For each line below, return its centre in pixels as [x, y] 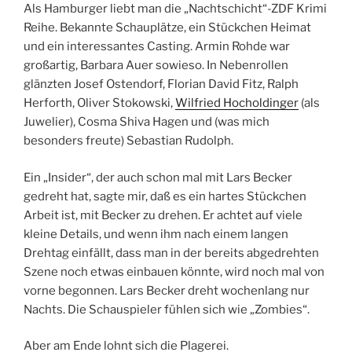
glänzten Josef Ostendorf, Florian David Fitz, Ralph [161, 84]
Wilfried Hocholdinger [237, 103]
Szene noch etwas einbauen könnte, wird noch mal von [174, 271]
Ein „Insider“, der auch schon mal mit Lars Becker [158, 177]
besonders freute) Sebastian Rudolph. [128, 141]
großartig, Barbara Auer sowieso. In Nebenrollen [156, 66]
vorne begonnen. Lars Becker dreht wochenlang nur [167, 290]
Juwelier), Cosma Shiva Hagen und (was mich [147, 122]
